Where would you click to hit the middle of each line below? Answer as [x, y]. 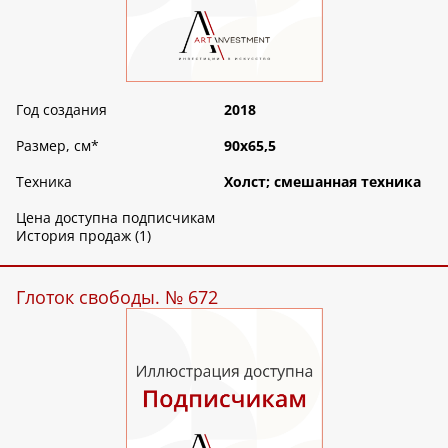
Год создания [61, 109]
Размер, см [53, 145]
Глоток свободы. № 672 [117, 296]
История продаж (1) [83, 235]
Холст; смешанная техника [322, 181]
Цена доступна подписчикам [115, 217]
